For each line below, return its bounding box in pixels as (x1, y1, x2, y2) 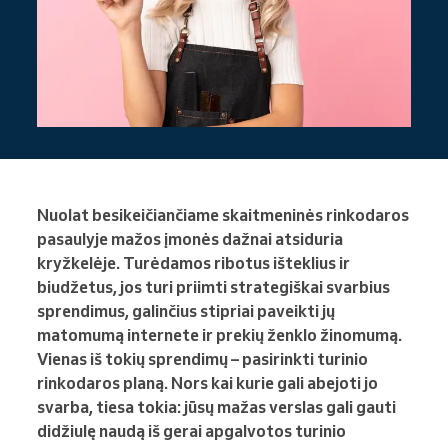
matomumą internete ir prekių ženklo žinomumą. (37, 325, 402, 346)
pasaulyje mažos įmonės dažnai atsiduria (37, 229, 343, 250)
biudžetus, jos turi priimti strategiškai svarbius (37, 277, 390, 298)
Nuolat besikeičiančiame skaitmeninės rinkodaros (37, 205, 409, 226)
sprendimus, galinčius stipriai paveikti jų (37, 301, 335, 322)
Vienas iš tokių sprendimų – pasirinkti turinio (37, 349, 368, 370)
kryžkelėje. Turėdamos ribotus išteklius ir (37, 253, 350, 274)
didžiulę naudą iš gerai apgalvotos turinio (37, 421, 346, 442)
